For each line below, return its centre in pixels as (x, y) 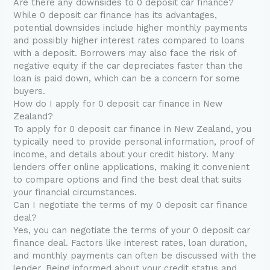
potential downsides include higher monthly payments (131, 28)
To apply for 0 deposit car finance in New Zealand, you (133, 129)
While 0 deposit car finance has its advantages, (115, 15)
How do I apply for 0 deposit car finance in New (118, 104)
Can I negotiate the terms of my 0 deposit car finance (131, 205)
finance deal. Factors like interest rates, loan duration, (130, 243)
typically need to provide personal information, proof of (134, 142)
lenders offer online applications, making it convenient (132, 167)
